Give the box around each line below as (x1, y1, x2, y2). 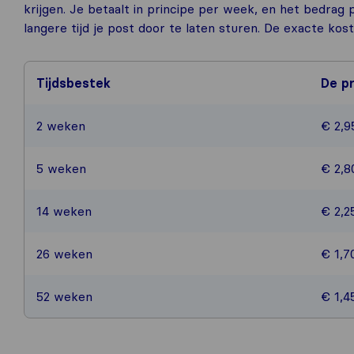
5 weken (36, 160, 86, 176)
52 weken (36, 288, 92, 304)
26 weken (36, 246, 92, 262)
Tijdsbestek (36, 75, 111, 91)
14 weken (36, 203, 92, 219)
